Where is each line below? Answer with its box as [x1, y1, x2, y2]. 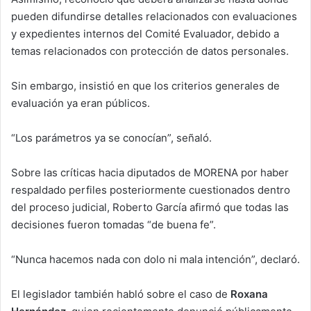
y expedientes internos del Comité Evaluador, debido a [11, 26, 279, 40]
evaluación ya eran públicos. [11, 96, 150, 110]
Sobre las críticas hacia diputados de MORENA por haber [11, 165, 289, 179]
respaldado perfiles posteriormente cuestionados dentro [11, 183, 290, 196]
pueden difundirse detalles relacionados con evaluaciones [11, 9, 297, 23]
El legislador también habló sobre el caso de [11, 287, 230, 301]
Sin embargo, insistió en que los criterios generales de [11, 78, 280, 92]
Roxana [230, 287, 268, 301]
